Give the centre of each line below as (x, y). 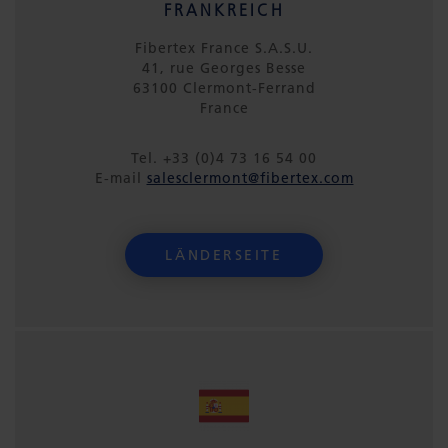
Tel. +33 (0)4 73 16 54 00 (224, 158)
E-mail (120, 178)
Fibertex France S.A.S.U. (224, 48)
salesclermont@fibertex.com (250, 178)
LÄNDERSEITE (224, 255)
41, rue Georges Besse (224, 68)
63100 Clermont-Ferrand (224, 88)
